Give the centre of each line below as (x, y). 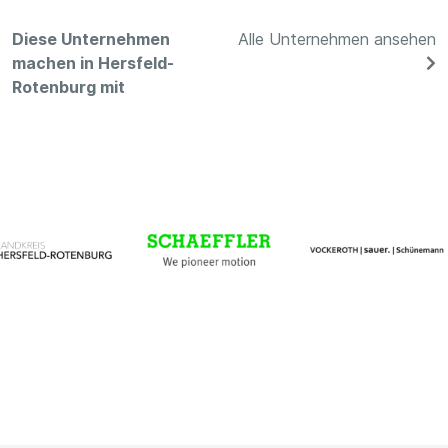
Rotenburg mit (68, 86)
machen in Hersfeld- (93, 62)
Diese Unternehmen (91, 38)
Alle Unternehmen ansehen (337, 38)
